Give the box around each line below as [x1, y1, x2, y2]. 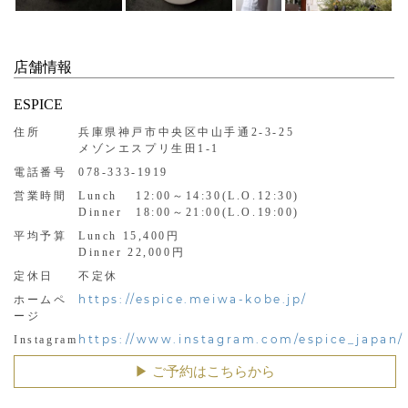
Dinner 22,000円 [78, 245, 186, 259]
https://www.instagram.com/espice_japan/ [78, 331, 404, 346]
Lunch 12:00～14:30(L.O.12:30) [78, 189, 301, 202]
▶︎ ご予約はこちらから [135, 363, 275, 379]
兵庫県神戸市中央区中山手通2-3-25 [78, 125, 295, 138]
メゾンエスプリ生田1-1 [78, 141, 220, 155]
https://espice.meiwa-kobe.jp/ [78, 291, 309, 306]
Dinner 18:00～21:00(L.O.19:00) [78, 205, 301, 219]
